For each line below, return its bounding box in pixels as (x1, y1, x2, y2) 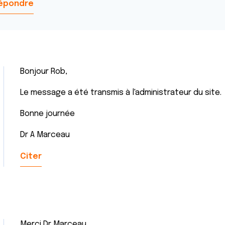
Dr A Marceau (20, 131, 70, 139)
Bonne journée (20, 109, 75, 118)
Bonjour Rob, (20, 67, 67, 76)
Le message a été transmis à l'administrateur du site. (20, 88, 221, 97)
